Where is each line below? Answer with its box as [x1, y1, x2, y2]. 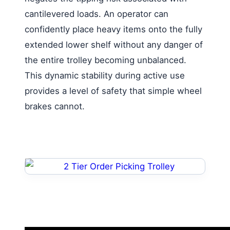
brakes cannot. [25, 101, 85, 111]
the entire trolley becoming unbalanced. [25, 54, 186, 65]
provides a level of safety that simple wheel [25, 85, 202, 96]
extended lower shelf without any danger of [25, 39, 203, 50]
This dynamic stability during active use [25, 70, 185, 81]
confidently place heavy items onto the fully [25, 24, 202, 34]
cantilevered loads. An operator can [25, 8, 168, 19]
